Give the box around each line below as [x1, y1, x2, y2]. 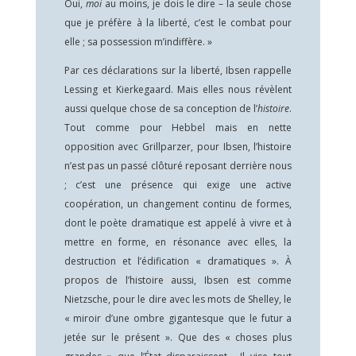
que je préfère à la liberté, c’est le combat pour [64, 16, 292, 29]
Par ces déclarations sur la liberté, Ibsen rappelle [64, 64, 292, 77]
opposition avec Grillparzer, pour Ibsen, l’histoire [64, 140, 292, 153]
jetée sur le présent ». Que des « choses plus [64, 331, 292, 344]
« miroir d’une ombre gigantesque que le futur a [64, 311, 292, 325]
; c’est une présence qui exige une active [64, 178, 292, 192]
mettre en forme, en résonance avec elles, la [64, 235, 292, 249]
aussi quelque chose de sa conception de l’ [64, 102, 258, 115]
